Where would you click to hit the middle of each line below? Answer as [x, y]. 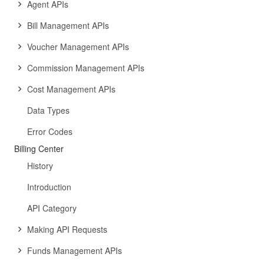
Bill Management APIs [68, 25]
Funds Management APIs [75, 250]
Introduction [49, 187]
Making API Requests [67, 229]
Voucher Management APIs [78, 47]
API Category [52, 208]
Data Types [48, 110]
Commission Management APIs [86, 68]
